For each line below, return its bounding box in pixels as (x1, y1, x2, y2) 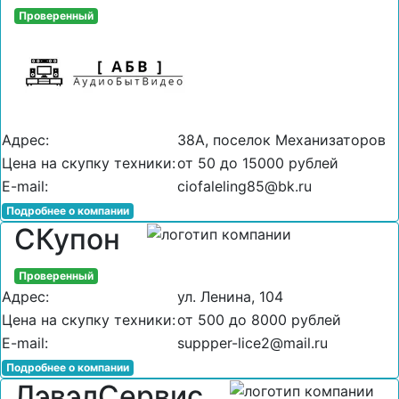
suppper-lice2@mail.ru (177, 333, 328, 352)
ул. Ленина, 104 (177, 287, 283, 305)
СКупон (14, 221, 120, 256)
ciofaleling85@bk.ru (177, 176, 312, 195)
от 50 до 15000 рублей (177, 153, 338, 172)
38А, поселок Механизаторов (177, 130, 386, 149)
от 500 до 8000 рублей (177, 310, 341, 329)
